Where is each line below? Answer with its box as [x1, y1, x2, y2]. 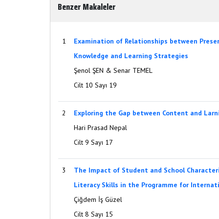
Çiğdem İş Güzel [74, 195, 122, 204]
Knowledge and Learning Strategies [74, 51, 188, 60]
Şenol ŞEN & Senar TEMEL [74, 66, 153, 75]
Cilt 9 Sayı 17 [74, 138, 113, 147]
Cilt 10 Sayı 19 [74, 81, 117, 89]
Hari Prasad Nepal [74, 123, 127, 132]
